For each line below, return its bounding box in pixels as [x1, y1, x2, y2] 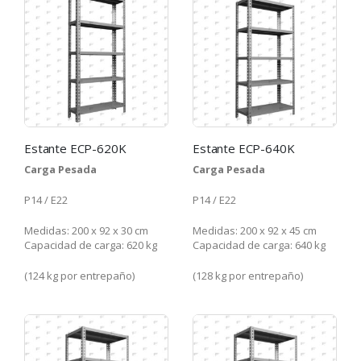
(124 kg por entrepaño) [24, 268, 135, 283]
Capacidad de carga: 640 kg [193, 237, 326, 252]
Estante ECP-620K [24, 139, 127, 156]
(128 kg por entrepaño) [193, 268, 303, 283]
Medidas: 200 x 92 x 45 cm [193, 222, 317, 238]
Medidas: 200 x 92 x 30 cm [24, 222, 148, 238]
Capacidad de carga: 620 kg [24, 237, 157, 252]
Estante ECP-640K [193, 139, 295, 156]
